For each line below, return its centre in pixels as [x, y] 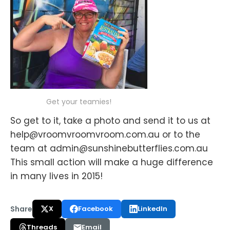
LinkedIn [152, 208]
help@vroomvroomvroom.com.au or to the [105, 134]
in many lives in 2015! [56, 176]
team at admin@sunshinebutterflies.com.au [109, 148]
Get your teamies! [79, 101]
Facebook [95, 208]
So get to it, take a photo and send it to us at [110, 120]
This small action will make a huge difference [112, 162]
